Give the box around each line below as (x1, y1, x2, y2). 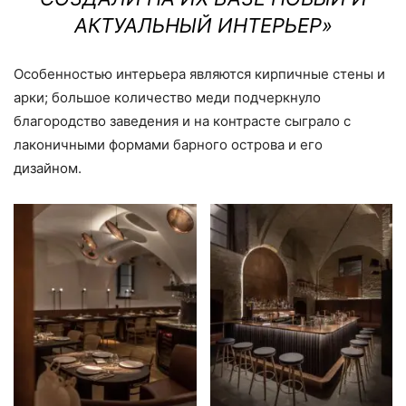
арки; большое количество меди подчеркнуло (14, 89, 321, 107)
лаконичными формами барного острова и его (14, 136, 323, 154)
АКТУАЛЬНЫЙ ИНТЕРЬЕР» (73, 14, 333, 38)
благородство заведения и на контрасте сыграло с (14, 112, 351, 130)
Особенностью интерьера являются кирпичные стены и (14, 65, 385, 83)
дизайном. (14, 159, 82, 178)
